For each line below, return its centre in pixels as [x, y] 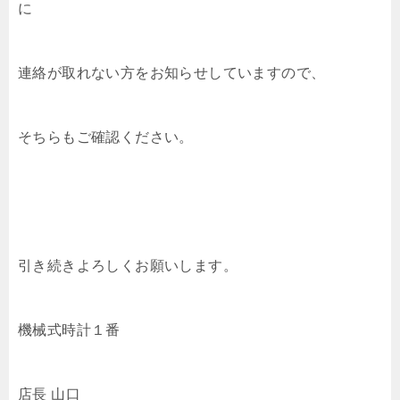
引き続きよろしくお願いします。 [128, 266]
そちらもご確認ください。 [106, 137]
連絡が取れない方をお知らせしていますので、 [172, 73]
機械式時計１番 [69, 330]
